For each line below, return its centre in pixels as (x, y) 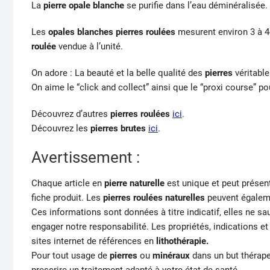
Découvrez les (61, 129)
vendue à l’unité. (89, 47)
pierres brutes (118, 129)
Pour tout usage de (71, 256)
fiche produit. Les (67, 198)
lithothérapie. (182, 241)
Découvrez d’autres (70, 114)
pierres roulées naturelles (154, 198)
